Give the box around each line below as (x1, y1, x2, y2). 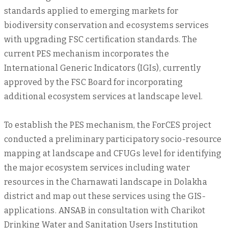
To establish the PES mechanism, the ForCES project (4, 120, 212, 130)
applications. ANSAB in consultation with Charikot (4, 206, 206, 215)
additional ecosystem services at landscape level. (4, 92, 203, 101)
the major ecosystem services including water (4, 163, 190, 173)
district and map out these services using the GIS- (4, 191, 206, 201)
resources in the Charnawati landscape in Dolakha (4, 177, 208, 187)
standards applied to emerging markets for (4, 6, 179, 16)
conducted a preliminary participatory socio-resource (4, 134, 222, 144)
